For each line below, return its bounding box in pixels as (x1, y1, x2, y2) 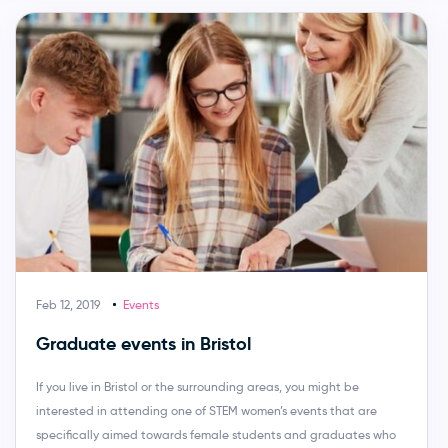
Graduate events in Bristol (35, 331, 251, 355)
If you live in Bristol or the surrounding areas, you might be (35, 378, 359, 394)
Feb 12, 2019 (35, 296, 100, 312)
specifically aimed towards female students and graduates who (35, 426, 396, 442)
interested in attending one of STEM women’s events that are (35, 402, 377, 418)
